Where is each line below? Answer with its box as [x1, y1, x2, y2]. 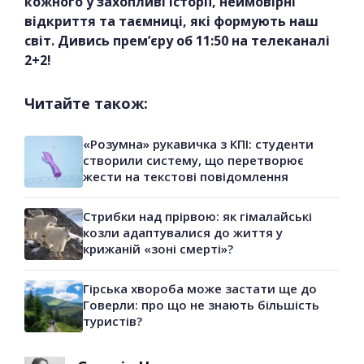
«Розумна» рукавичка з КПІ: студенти [83, 136, 314, 153]
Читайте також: [24, 93, 148, 114]
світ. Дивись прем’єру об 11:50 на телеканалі [24, 32, 330, 50]
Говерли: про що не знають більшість [83, 297, 319, 314]
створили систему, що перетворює [83, 152, 304, 169]
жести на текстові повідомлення [83, 168, 288, 185]
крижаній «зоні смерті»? [83, 240, 233, 258]
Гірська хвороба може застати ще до [83, 280, 317, 297]
